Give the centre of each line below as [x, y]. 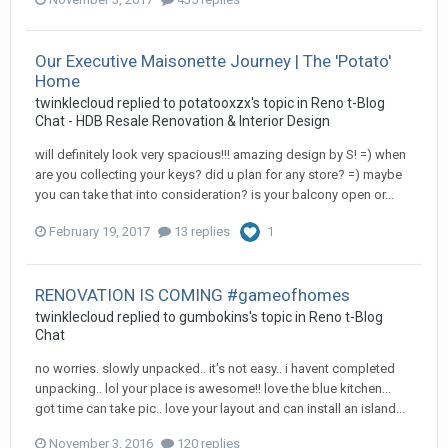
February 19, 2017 [99, 232]
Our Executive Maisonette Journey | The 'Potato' [213, 61]
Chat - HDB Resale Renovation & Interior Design [182, 121]
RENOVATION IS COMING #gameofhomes [192, 295]
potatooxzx [215, 103]
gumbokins [214, 317]
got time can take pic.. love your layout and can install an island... [220, 409]
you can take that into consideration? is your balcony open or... [214, 195]
